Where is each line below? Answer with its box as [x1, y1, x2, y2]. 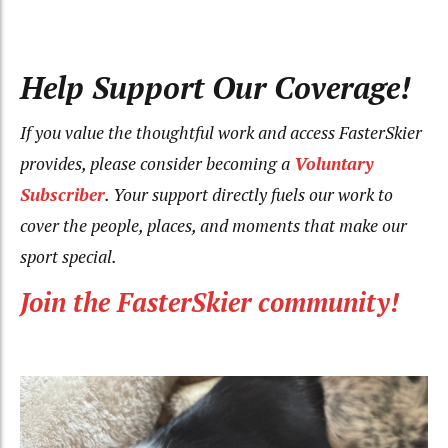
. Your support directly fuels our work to [105, 182, 393, 206]
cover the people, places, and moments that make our [20, 213, 407, 237]
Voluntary [294, 151, 374, 175]
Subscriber [20, 182, 105, 206]
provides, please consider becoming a [20, 151, 294, 175]
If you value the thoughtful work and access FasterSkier [20, 120, 422, 144]
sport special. [20, 244, 117, 268]
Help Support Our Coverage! [20, 67, 411, 109]
